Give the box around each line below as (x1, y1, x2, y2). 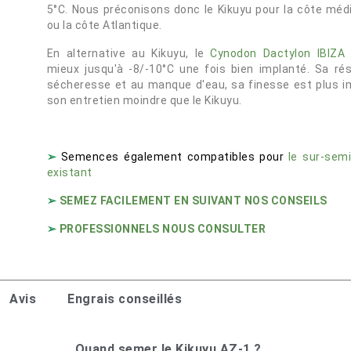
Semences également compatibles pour (60, 150, 284, 163)
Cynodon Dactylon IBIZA (210, 47, 346, 60)
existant (46, 166, 92, 179)
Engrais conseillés (67, 291, 182, 306)
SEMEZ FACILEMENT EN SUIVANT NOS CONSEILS (59, 194, 327, 207)
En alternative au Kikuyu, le (46, 47, 211, 60)
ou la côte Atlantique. (46, 19, 162, 31)
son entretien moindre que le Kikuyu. (46, 94, 242, 107)
